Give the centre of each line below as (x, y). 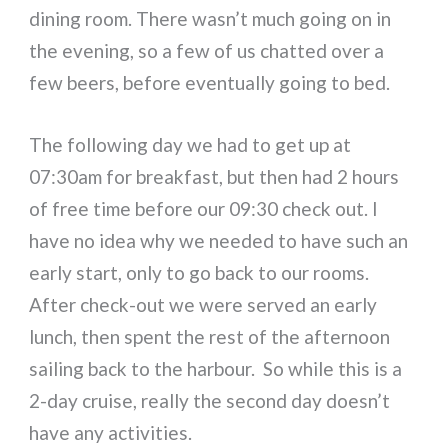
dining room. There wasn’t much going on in (210, 18)
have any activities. (111, 432)
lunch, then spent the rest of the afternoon (210, 336)
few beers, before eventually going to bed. (210, 82)
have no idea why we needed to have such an (219, 240)
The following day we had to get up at (190, 144)
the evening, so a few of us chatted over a (207, 50)
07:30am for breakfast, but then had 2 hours (214, 176)
